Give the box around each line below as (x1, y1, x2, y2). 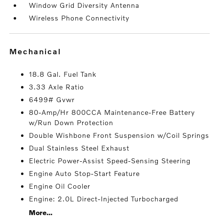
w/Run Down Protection (29, 118, 114, 127)
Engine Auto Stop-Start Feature (29, 169, 140, 177)
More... (29, 208, 53, 217)
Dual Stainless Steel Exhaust (29, 144, 130, 152)
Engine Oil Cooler (29, 182, 91, 190)
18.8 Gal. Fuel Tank (29, 70, 97, 78)
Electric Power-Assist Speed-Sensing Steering (29, 156, 191, 165)
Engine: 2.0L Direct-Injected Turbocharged (29, 195, 179, 203)
